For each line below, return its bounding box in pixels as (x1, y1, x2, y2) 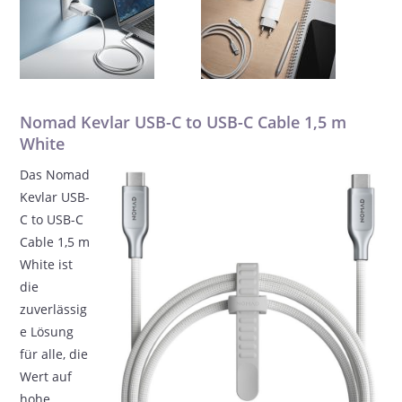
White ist (20, 256, 74, 273)
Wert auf (20, 368, 73, 385)
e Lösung (20, 323, 74, 340)
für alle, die (20, 345, 89, 363)
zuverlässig (20, 301, 88, 318)
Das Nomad (20, 166, 91, 183)
